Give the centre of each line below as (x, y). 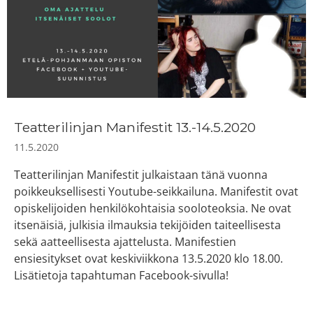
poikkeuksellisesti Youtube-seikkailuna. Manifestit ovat (156, 191)
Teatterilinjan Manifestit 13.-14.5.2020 (135, 127)
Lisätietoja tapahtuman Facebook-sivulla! (121, 275)
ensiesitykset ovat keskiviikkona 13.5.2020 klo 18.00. (148, 258)
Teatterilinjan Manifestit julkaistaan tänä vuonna (141, 174)
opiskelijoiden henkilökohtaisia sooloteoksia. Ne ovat (153, 208)
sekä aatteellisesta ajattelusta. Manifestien (125, 241)
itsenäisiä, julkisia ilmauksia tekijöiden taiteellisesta (147, 225)
